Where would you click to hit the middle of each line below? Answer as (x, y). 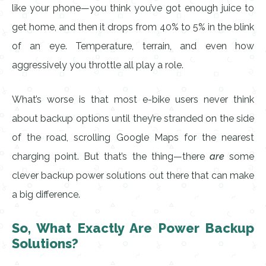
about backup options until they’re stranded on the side (133, 118)
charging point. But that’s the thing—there (111, 156)
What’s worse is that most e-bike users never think (133, 99)
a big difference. (46, 194)
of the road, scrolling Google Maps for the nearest (133, 137)
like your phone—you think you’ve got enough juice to (133, 8)
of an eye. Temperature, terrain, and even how (133, 46)
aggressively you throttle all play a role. (98, 65)
